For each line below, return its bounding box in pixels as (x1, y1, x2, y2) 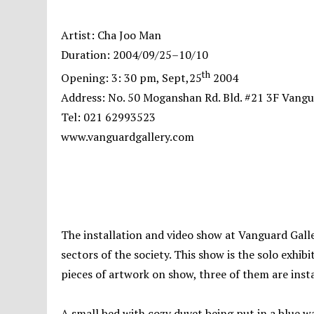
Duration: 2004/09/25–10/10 (61, 47, 209, 62)
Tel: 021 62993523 (61, 109, 156, 125)
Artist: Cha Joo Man (61, 27, 162, 43)
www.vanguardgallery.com (61, 129, 195, 145)
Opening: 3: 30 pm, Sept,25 (61, 70, 203, 86)
